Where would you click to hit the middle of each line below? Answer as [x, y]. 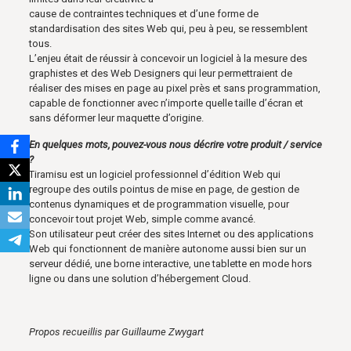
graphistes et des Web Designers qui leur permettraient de [160, 73]
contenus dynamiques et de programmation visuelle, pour [159, 204]
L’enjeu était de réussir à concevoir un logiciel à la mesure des [168, 58]
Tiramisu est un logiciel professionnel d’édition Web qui [154, 174]
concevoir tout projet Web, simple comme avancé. [142, 219]
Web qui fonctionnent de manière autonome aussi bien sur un [167, 249]
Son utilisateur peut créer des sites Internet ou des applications [171, 234]
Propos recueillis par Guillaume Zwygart [116, 332]
